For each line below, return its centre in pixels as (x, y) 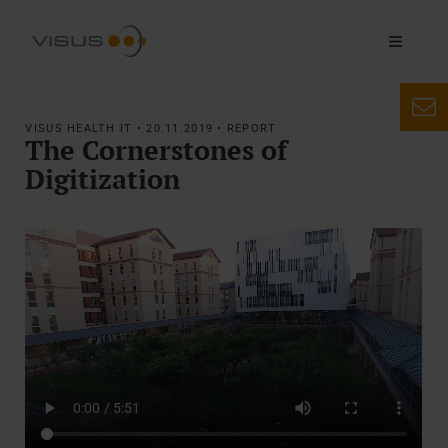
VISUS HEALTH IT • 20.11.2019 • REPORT (151, 129)
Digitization (103, 179)
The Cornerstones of (156, 150)
